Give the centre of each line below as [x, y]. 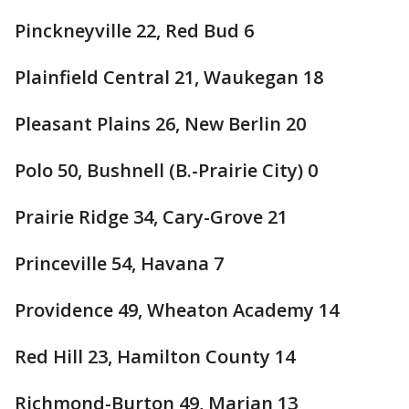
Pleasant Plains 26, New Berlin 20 [160, 124]
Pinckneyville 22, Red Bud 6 [134, 31]
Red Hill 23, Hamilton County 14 [155, 357]
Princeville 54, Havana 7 [119, 263]
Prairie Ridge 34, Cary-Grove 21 [151, 217]
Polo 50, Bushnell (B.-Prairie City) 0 [166, 170]
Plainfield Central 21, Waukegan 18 [169, 77]
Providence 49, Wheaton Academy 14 [177, 310]
